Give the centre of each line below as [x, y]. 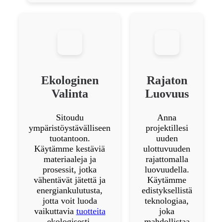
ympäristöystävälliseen [70, 128]
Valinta [70, 93]
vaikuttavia [55, 211]
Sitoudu [70, 117]
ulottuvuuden [167, 148]
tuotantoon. [70, 138]
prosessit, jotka [70, 169]
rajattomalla [167, 159]
